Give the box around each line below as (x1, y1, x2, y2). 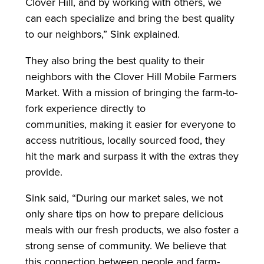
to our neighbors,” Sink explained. (25, 26, 183, 41)
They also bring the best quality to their (25, 52, 204, 68)
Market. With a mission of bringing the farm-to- (25, 84, 237, 100)
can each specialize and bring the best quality (25, 10, 235, 25)
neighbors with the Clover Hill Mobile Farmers (25, 68, 236, 84)
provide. (25, 164, 65, 179)
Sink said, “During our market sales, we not (25, 190, 223, 206)
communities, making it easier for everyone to (25, 116, 236, 131)
